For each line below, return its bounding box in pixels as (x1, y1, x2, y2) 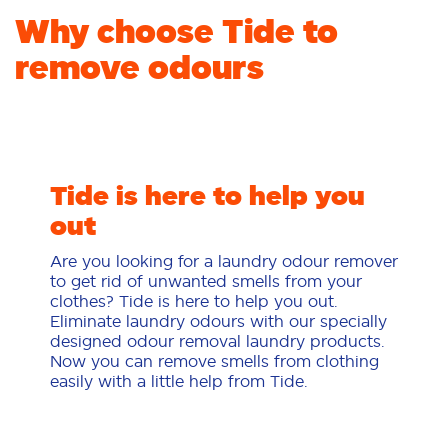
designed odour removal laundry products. (50, 332, 385, 351)
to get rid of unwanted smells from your (50, 272, 362, 291)
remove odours (15, 48, 264, 88)
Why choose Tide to (15, 12, 338, 52)
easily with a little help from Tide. (50, 372, 308, 391)
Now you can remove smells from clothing (50, 352, 379, 371)
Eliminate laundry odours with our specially (50, 312, 387, 331)
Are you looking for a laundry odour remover (50, 252, 398, 271)
